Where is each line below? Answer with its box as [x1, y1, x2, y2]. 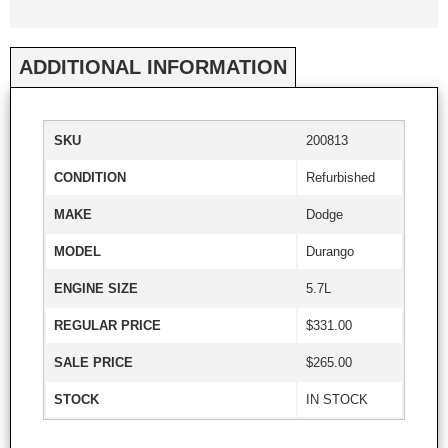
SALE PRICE [54, 354, 133, 370]
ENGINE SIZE [54, 280, 138, 296]
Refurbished [306, 169, 375, 185]
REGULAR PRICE [54, 317, 161, 333]
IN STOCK [306, 391, 368, 407]
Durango [306, 243, 354, 259]
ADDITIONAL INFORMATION [19, 55, 287, 78]
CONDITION [54, 169, 126, 185]
